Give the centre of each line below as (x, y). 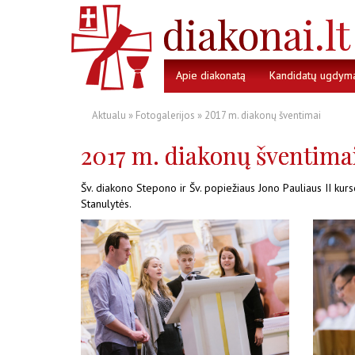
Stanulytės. (106, 204)
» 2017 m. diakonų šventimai (258, 115)
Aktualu (109, 115)
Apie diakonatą (211, 75)
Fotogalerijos (165, 115)
